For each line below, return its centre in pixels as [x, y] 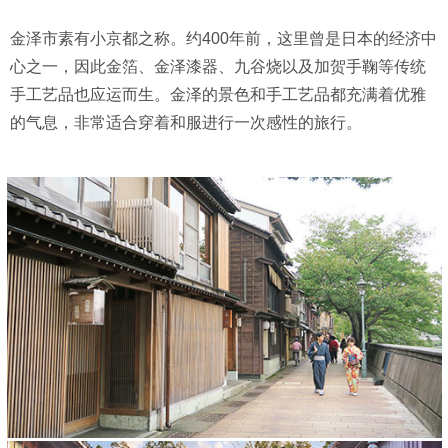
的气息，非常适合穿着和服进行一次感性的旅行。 [186, 123]
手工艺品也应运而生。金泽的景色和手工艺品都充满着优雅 [218, 95]
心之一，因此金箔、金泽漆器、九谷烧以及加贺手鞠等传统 [218, 67]
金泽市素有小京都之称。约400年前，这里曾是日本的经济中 [223, 39]
